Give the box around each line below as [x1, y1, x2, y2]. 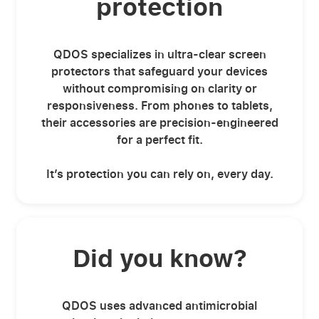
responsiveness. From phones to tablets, [46, 97, 273, 113]
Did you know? [72, 240, 247, 274]
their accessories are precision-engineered [41, 114, 278, 130]
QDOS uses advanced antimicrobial [62, 297, 257, 313]
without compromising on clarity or [62, 80, 257, 96]
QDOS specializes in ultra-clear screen [53, 46, 266, 62]
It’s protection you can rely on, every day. [46, 165, 273, 182]
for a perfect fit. [116, 131, 203, 147]
